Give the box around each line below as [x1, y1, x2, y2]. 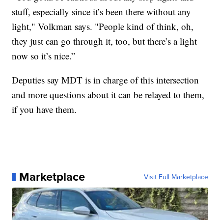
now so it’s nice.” [12, 50, 76, 62]
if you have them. [12, 103, 77, 116]
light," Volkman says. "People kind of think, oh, [12, 20, 194, 33]
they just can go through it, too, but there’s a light [12, 35, 197, 48]
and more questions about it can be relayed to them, [12, 88, 205, 101]
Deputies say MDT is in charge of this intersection [12, 74, 199, 86]
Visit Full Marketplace [143, 172, 208, 182]
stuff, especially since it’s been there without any [12, 5, 192, 18]
